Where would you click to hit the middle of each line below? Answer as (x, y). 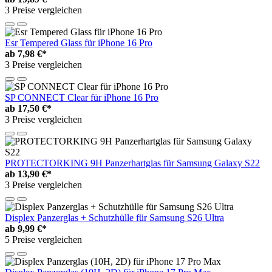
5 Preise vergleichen (43, 239)
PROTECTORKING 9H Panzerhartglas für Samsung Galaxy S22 (132, 163)
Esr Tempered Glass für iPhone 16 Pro (79, 42)
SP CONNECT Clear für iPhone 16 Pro (82, 97)
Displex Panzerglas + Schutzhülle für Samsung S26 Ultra (114, 217)
